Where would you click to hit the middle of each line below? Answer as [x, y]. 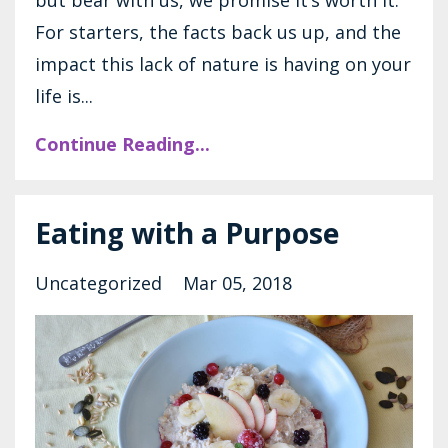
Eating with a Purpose [187, 232]
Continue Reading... [122, 143]
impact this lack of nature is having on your [223, 63]
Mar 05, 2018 [237, 282]
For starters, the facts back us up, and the [218, 31]
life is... [64, 95]
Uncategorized [101, 282]
